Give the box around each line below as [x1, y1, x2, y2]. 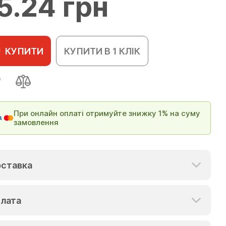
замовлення [13, 118, 59, 127]
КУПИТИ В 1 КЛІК [64, 45, 141, 56]
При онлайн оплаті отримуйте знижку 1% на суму [13, 108, 200, 118]
